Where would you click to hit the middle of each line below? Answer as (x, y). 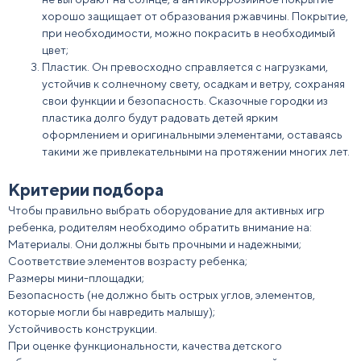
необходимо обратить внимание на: (214, 227)
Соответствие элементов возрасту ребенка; (128, 261)
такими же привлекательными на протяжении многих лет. (196, 151)
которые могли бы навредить (87, 312)
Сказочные (238, 101)
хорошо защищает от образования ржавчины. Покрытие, (195, 16)
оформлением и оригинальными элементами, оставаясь (192, 135)
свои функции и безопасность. (125, 101)
